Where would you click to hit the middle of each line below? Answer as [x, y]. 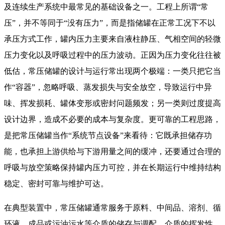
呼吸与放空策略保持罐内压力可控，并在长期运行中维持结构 [113, 168]
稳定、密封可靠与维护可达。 [56, 184]
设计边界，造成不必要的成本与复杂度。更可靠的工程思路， [113, 120]
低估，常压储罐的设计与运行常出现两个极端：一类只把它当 [113, 71]
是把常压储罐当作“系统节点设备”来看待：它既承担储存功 [108, 136]
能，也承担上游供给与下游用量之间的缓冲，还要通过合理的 [113, 152]
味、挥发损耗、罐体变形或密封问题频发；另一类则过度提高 [113, 103]
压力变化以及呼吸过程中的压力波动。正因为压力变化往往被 [113, 55]
